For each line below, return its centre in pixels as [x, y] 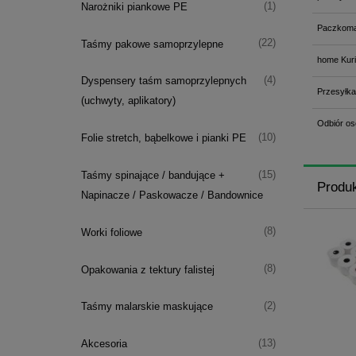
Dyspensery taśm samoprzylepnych [163, 81]
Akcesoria [104, 344]
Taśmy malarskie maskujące [147, 307]
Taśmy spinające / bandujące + [153, 176]
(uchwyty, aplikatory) [128, 101]
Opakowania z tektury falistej [147, 269]
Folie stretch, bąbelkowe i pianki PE [163, 138]
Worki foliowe [111, 232]
